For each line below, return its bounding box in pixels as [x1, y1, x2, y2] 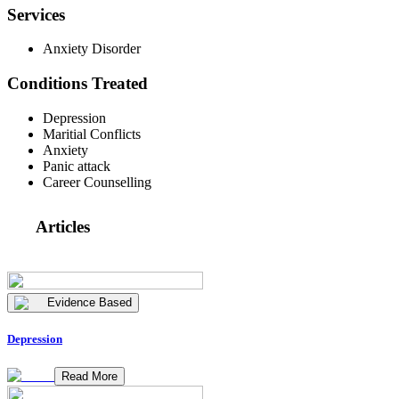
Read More [61, 369, 118, 383]
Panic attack [43, 158, 110, 174]
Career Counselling [43, 174, 151, 190]
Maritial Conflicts [43, 126, 141, 142]
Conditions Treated [7, 74, 148, 93]
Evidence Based [47, 296, 132, 310]
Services [7, 4, 65, 24]
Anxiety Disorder [43, 41, 141, 57]
